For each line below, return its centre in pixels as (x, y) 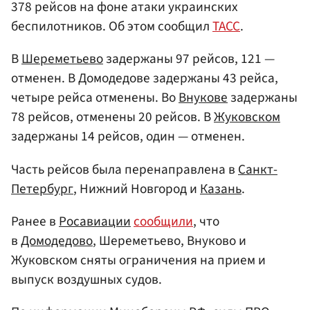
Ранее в (35, 221)
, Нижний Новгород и (137, 189)
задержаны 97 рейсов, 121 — (189, 59)
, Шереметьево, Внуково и (170, 240)
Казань (221, 189)
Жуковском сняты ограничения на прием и (138, 260)
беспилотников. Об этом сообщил (112, 27)
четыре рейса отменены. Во (95, 98)
